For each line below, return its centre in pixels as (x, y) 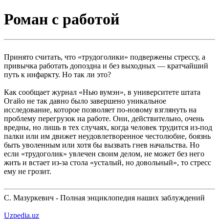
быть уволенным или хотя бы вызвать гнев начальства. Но (102, 145)
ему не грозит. (28, 171)
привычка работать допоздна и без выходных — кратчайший (106, 66)
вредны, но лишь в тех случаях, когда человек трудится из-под (108, 127)
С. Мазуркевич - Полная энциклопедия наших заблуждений (104, 197)
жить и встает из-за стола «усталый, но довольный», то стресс (108, 162)
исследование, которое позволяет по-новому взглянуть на (100, 109)
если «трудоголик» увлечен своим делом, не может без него (104, 153)
